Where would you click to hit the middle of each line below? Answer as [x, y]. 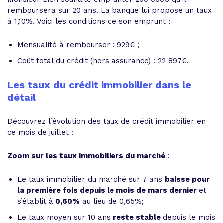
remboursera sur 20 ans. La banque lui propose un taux [110, 10]
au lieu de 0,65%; [112, 201]
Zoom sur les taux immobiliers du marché [86, 156]
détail [22, 97]
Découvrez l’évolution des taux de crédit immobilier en [107, 121]
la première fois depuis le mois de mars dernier [108, 190]
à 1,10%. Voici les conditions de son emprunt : [89, 21]
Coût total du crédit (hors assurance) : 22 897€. [103, 61]
